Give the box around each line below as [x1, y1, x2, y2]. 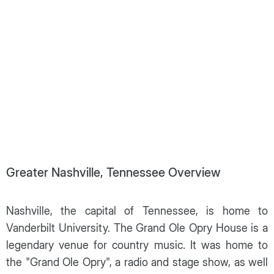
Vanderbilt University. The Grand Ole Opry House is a [6, 221, 268, 234]
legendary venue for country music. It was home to [6, 238, 268, 251]
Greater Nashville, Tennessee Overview [6, 165, 220, 180]
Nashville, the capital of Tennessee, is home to [6, 204, 268, 217]
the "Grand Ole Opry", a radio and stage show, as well [6, 255, 268, 268]
